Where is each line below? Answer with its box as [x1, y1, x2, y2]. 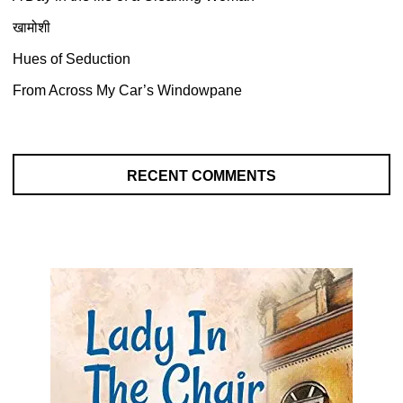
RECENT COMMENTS [127, 168, 276, 184]
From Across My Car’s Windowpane [13, 83, 242, 99]
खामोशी [13, 20, 50, 36]
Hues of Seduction [13, 51, 130, 67]
